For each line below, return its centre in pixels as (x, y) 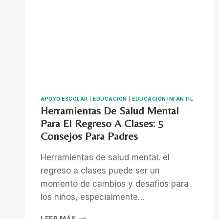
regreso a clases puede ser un (100, 170)
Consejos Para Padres (89, 136)
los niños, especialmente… (93, 197)
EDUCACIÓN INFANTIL (163, 99)
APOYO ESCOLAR (64, 99)
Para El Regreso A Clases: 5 (102, 123)
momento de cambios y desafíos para (115, 184)
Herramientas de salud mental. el (105, 157)
